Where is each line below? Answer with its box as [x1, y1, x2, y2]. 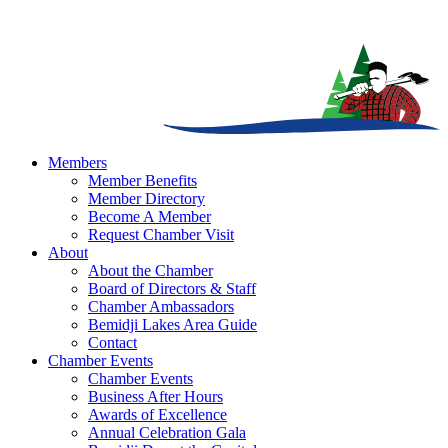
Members [48, 154, 107, 172]
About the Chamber [88, 262, 213, 280]
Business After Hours [88, 388, 223, 406]
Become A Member [88, 208, 211, 226]
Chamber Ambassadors [88, 298, 234, 316]
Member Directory [88, 190, 205, 208]
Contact [88, 334, 137, 352]
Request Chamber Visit [88, 226, 234, 244]
